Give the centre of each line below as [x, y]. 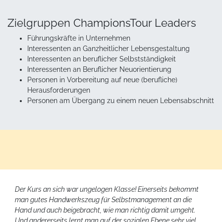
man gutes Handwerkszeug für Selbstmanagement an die [103, 199]
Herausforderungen [59, 90]
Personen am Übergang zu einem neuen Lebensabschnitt [121, 100]
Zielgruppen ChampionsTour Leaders [102, 23]
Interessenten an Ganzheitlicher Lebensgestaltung [109, 48]
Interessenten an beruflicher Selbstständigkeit [102, 59]
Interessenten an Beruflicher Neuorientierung [99, 69]
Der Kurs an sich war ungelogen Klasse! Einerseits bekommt [107, 189]
